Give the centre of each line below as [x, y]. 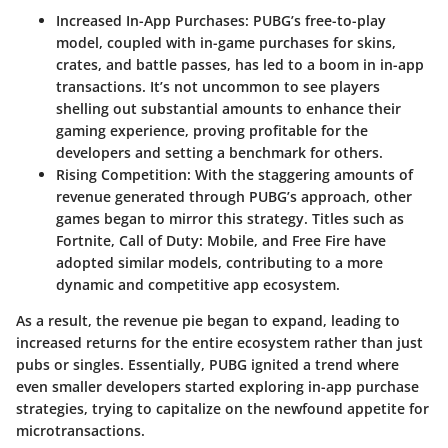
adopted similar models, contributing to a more [219, 262]
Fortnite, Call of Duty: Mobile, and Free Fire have [221, 240]
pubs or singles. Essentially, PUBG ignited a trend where [207, 364]
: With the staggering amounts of [300, 174]
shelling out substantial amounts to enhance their [228, 108]
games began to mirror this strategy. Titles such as [230, 218]
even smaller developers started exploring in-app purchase [217, 386]
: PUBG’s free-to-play [315, 20]
